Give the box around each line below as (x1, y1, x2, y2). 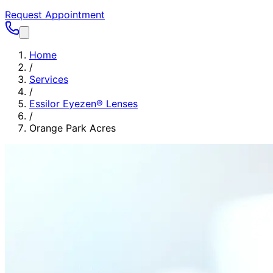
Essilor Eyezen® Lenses (29, 97, 138, 110)
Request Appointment (5, 9, 105, 21)
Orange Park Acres (29, 122, 116, 134)
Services (29, 73, 68, 85)
